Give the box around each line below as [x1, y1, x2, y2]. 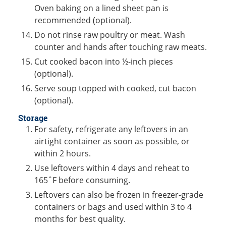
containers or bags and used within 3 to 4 [34, 201, 192, 213]
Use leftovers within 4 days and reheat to [34, 162, 190, 174]
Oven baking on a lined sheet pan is [34, 3, 168, 14]
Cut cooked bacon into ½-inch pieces [34, 56, 173, 68]
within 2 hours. [34, 148, 91, 159]
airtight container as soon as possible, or [34, 136, 190, 147]
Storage [18, 112, 48, 124]
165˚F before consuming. [34, 175, 130, 186]
